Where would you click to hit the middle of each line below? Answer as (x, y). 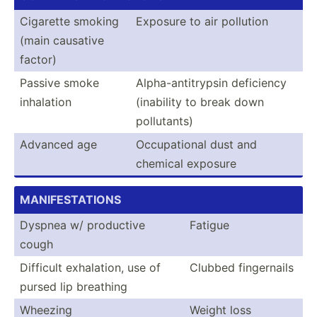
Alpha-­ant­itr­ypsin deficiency (211, 82)
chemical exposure (186, 163)
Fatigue (209, 225)
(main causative (62, 40)
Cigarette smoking (69, 21)
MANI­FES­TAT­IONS (70, 199)
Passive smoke (59, 82)
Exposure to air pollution (202, 21)
